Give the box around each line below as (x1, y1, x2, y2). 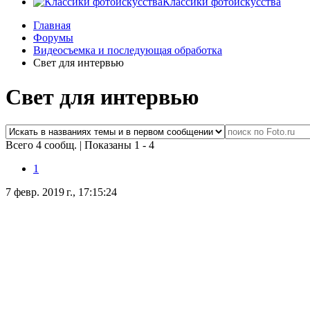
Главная (33, 19, 71, 32)
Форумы (33, 32, 73, 44)
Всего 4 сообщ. (6, 139, 80, 152)
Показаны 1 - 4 (84, 139, 154, 152)
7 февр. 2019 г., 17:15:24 (6, 186, 117, 199)
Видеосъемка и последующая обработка (33, 44, 222, 57)
